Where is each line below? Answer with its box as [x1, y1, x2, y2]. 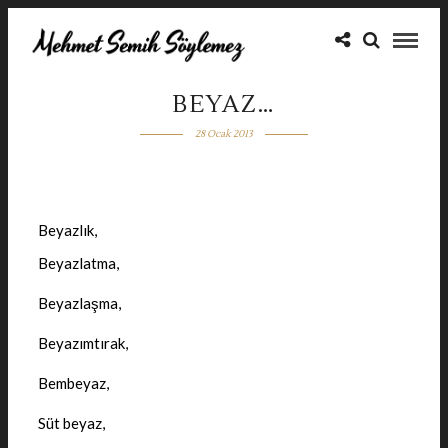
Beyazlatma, [38, 253, 119, 272]
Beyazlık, [38, 221, 97, 239]
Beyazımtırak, [38, 333, 128, 352]
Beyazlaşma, [38, 293, 121, 312]
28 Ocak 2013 [194, 127, 253, 140]
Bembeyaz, [38, 373, 109, 392]
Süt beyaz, [38, 413, 105, 432]
